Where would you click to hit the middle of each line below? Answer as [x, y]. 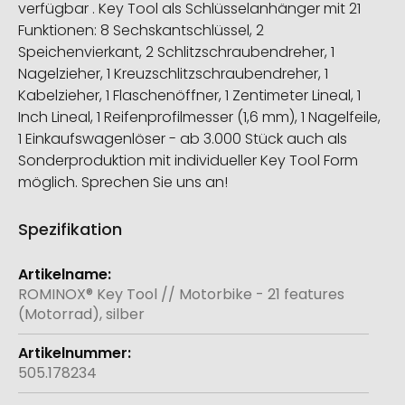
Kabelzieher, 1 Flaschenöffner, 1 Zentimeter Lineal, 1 [189, 96]
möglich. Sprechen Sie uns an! [123, 183]
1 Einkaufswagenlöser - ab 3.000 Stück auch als [183, 139]
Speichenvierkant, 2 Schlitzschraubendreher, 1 [176, 52]
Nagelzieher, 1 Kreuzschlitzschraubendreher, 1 [173, 74]
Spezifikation [70, 230]
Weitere [46, 265]
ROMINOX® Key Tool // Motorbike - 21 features [181, 295]
